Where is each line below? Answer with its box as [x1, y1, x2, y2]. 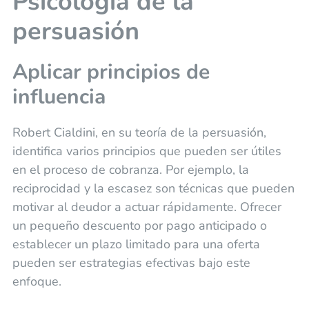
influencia [12, 82, 106, 111]
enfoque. [12, 272, 61, 290]
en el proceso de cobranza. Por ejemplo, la [12, 161, 249, 178]
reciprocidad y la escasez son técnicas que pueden [12, 179, 295, 197]
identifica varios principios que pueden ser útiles [12, 142, 281, 159]
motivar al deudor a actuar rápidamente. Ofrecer [12, 198, 281, 215]
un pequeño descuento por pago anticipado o [12, 217, 267, 234]
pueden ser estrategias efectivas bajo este [12, 254, 250, 271]
